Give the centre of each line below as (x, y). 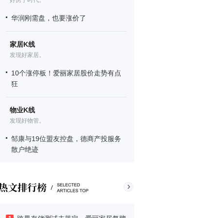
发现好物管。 (27, 121)
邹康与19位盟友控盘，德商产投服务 (66, 139)
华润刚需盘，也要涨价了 (49, 18)
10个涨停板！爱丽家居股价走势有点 (66, 73)
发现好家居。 (27, 55)
